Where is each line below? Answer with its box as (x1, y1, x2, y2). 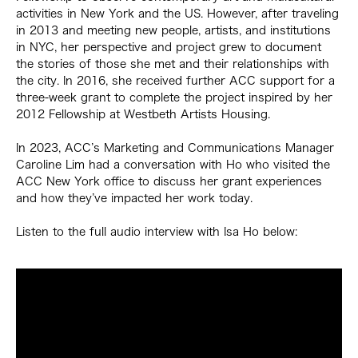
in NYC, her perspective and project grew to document (16, 41, 321, 53)
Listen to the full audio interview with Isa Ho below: (16, 225, 297, 237)
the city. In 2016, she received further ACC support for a (16, 74, 335, 86)
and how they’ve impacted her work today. (16, 192, 257, 204)
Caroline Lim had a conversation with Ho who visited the (16, 158, 330, 170)
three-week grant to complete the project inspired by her (16, 91, 332, 103)
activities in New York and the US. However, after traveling (16, 7, 339, 19)
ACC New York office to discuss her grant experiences (16, 175, 322, 187)
